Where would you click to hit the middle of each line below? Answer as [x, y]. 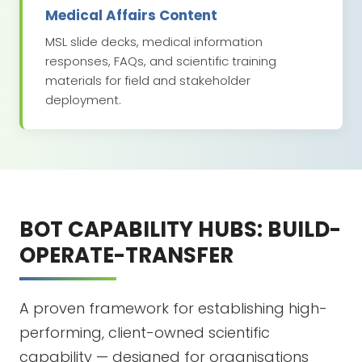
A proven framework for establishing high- [173, 309]
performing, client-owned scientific [145, 333]
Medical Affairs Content [131, 16]
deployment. [83, 100]
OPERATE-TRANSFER [126, 256]
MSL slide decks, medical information [154, 42]
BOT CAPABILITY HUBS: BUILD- [180, 230]
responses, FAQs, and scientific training [161, 61]
